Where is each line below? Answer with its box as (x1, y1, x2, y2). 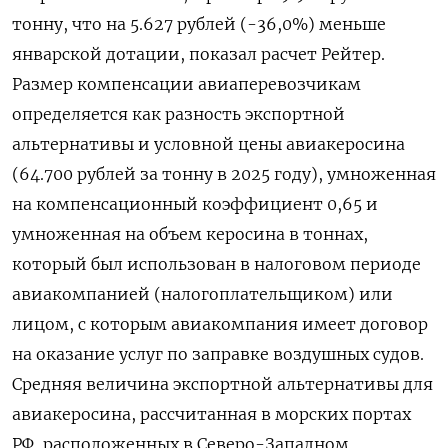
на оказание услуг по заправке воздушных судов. (12, 344, 424, 365)
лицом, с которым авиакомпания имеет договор (12, 314, 428, 335)
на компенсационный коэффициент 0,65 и (12, 194, 378, 215)
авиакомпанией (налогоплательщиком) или (12, 284, 393, 305)
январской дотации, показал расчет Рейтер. (12, 44, 385, 65)
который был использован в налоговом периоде (12, 254, 421, 275)
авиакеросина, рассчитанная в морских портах (12, 404, 411, 425)
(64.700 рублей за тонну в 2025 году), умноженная (12, 164, 436, 185)
